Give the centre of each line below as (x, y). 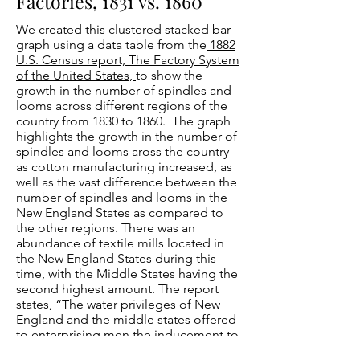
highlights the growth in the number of (127, 136)
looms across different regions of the (122, 106)
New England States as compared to (120, 213)
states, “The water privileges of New (118, 304)
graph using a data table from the (111, 45)
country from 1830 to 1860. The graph (123, 121)
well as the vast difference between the (127, 182)
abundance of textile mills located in (120, 243)
